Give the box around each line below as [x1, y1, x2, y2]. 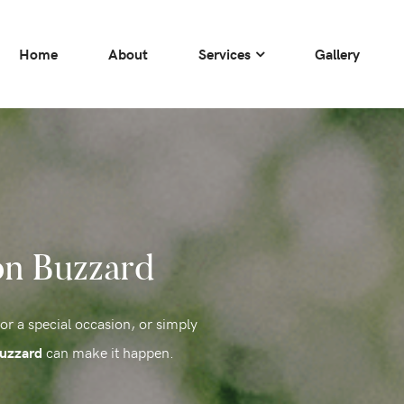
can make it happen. [42, 342, 174, 363]
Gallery [315, 44, 360, 63]
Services [198, 44, 251, 63]
